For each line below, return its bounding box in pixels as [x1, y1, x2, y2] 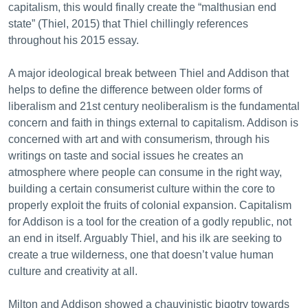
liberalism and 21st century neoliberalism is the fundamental [8, 100, 300, 112]
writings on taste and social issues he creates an [8, 150, 243, 162]
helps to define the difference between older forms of [8, 84, 262, 96]
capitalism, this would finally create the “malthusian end [8, 1, 276, 13]
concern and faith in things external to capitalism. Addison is [8, 117, 298, 129]
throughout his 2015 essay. [8, 34, 142, 46]
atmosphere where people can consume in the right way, [8, 166, 282, 178]
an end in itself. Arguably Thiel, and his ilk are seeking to [8, 232, 282, 244]
